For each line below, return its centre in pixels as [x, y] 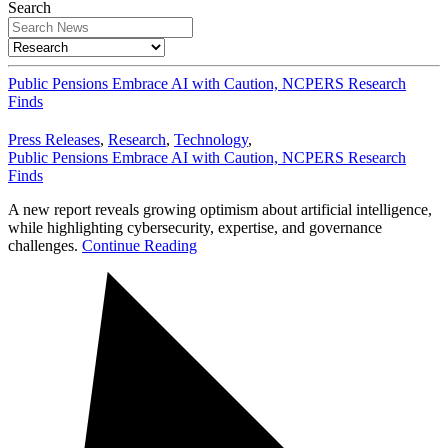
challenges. [45, 246]
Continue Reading [139, 246]
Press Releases [54, 140]
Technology [211, 140]
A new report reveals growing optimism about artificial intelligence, [220, 210]
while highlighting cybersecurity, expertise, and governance [195, 228]
